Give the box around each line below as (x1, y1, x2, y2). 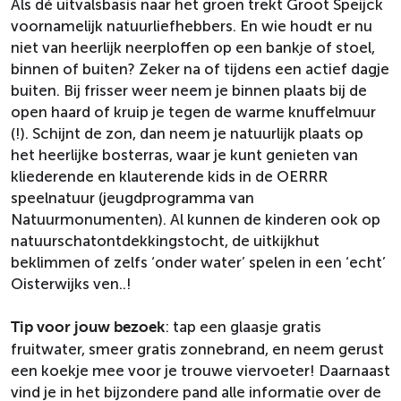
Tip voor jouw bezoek (11, 319, 165, 336)
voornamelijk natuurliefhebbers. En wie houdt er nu (11, 17, 372, 35)
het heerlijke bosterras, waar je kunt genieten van (11, 146, 358, 164)
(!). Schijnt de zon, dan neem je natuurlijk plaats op (11, 124, 363, 142)
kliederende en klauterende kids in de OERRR (11, 167, 328, 185)
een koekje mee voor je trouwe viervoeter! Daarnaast (11, 362, 390, 380)
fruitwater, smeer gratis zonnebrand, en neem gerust (11, 340, 384, 358)
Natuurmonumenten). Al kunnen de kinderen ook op (11, 210, 380, 228)
